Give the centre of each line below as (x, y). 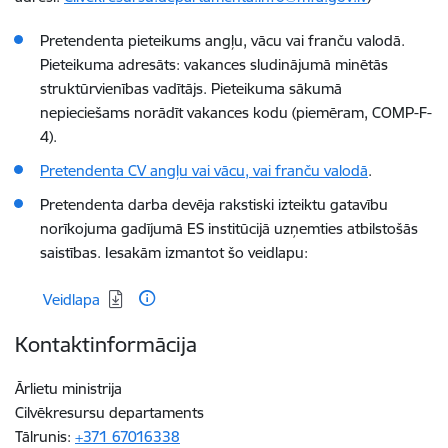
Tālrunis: (45, 436)
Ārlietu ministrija (68, 388)
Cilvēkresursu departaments (109, 412)
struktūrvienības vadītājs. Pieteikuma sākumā (191, 88)
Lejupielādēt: (60, 296)
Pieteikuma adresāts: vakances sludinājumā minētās (214, 64)
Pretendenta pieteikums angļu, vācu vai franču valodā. (222, 40)
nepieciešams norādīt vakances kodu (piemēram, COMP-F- (236, 112)
